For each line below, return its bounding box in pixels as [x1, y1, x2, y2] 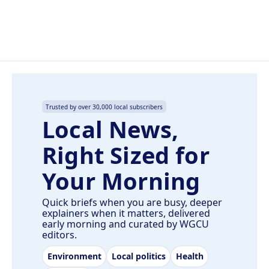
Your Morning [42, 165, 201, 197]
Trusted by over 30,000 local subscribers [46, 102, 163, 111]
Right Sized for [42, 139, 210, 171]
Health [175, 250, 204, 262]
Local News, [42, 113, 179, 145]
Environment [47, 250, 101, 262]
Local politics [111, 250, 166, 262]
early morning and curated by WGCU [42, 217, 209, 231]
